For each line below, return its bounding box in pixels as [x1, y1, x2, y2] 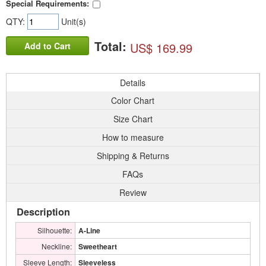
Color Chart [111, 94, 154, 106]
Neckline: [42, 241, 72, 251]
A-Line [78, 225, 100, 236]
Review [119, 186, 147, 198]
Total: [94, 37, 130, 55]
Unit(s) [59, 15, 86, 28]
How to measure [102, 131, 164, 143]
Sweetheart [78, 241, 117, 252]
